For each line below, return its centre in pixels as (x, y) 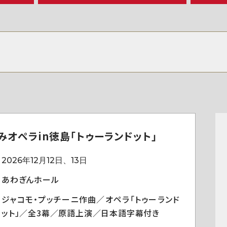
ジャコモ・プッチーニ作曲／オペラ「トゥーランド (91, 199)
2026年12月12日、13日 (44, 160)
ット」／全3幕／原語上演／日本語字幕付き (81, 213)
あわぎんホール (30, 179)
